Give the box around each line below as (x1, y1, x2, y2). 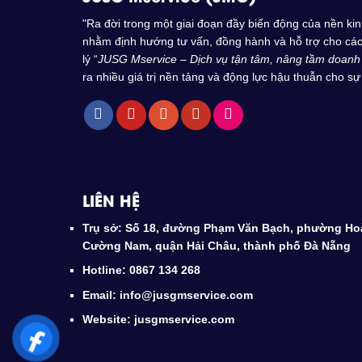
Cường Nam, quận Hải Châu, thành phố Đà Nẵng (82, 238, 351, 252)
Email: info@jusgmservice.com (82, 288, 253, 301)
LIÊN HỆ (82, 188, 140, 212)
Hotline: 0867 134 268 (82, 263, 200, 277)
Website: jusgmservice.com (82, 313, 234, 326)
